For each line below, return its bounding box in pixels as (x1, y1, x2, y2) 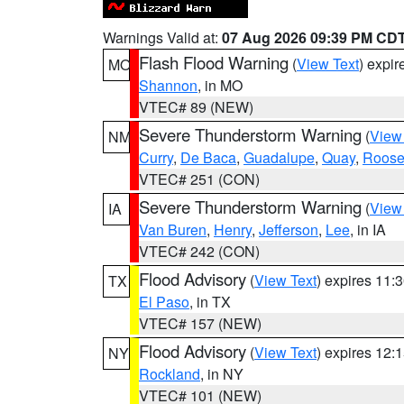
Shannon (139, 75, 197, 96)
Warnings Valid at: (103, 27, 222, 48)
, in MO (197, 75, 243, 96)
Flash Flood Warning (139, 50, 289, 74)
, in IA (350, 219, 386, 240)
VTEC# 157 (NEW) (139, 313, 262, 334)
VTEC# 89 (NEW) (139, 96, 253, 117)
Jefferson (259, 219, 318, 240)
